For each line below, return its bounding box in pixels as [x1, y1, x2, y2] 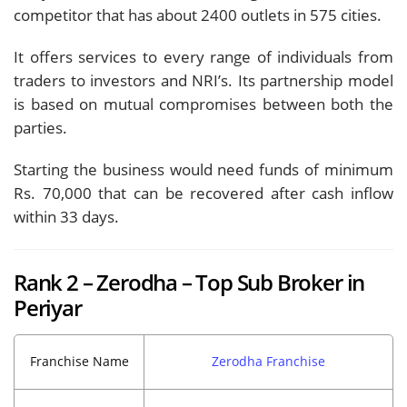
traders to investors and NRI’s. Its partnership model [14, 69, 393, 91]
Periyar [14, 293, 82, 323]
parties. [14, 116, 67, 138]
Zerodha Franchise [212, 352, 325, 370]
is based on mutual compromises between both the [14, 93, 393, 114]
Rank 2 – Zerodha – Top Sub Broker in [14, 267, 365, 297]
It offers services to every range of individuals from [14, 45, 393, 67]
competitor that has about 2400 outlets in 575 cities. [14, 4, 382, 25]
